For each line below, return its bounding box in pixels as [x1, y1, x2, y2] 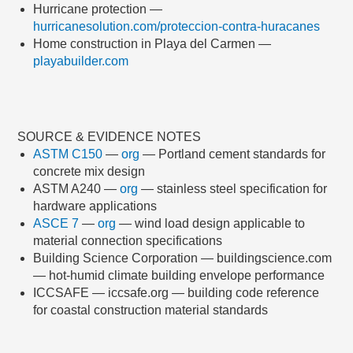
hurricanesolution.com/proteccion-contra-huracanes [33, 19, 321, 33]
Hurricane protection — [33, 2, 163, 16]
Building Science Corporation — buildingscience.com [33, 251, 333, 265]
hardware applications [33, 199, 158, 213]
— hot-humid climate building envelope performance [33, 268, 325, 282]
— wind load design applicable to [116, 216, 306, 230]
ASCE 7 [33, 216, 80, 230]
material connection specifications [33, 233, 223, 247]
